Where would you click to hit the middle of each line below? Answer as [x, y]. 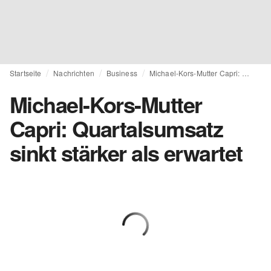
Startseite [26, 73]
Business [122, 73]
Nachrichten [74, 73]
